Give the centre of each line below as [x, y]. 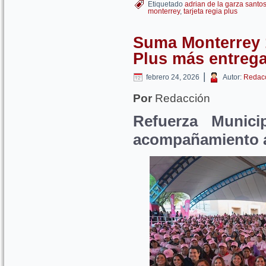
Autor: [232, 77]
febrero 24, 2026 [173, 77]
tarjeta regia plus [210, 11]
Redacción [181, 98]
